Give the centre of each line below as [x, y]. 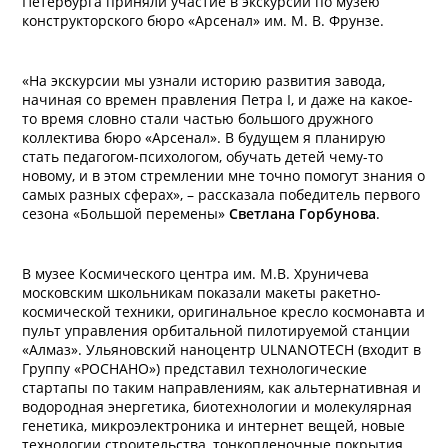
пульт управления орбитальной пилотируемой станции [216, 330]
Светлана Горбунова [300, 213]
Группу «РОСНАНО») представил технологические [194, 368]
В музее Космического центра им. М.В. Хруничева [195, 273]
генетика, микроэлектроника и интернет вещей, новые [213, 425]
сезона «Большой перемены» [123, 213]
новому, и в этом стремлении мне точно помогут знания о [223, 175]
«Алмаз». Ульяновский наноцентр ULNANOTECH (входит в [221, 349]
